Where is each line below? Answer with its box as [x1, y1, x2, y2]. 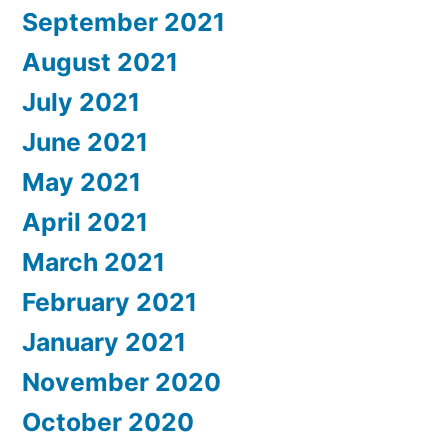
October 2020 [22, 407, 194, 438]
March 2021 [22, 247, 165, 278]
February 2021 [22, 287, 197, 318]
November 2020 [22, 367, 221, 398]
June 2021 [22, 127, 148, 158]
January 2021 [22, 327, 186, 358]
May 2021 [22, 167, 141, 198]
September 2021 [22, 7, 225, 38]
